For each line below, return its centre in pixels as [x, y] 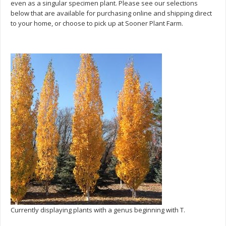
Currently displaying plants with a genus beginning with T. [98, 210]
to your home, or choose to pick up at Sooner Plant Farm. [97, 23]
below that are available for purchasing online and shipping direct [111, 13]
